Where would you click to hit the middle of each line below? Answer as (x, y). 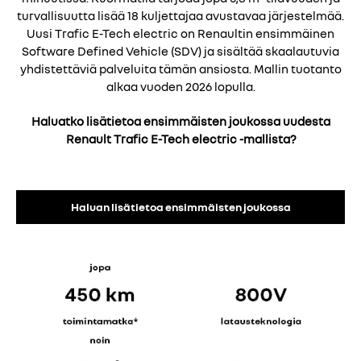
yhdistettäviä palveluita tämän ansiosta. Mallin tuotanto (180, 69)
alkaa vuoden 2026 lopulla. (180, 87)
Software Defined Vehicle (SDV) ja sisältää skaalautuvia (180, 51)
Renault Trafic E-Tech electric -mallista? (180, 139)
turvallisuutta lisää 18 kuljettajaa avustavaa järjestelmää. (180, 16)
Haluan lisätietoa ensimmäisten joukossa (180, 206)
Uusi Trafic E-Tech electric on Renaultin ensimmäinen (180, 33)
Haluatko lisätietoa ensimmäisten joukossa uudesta (180, 121)
